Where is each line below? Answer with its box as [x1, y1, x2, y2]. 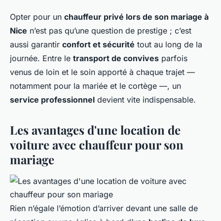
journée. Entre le [10, 53, 73, 64]
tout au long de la [135, 39, 202, 50]
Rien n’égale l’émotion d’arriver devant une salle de [10, 203, 198, 214]
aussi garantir [10, 39, 62, 50]
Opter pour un [10, 12, 64, 22]
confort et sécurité [62, 39, 135, 50]
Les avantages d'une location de [10, 122, 181, 138]
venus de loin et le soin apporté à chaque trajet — [10, 67, 195, 77]
